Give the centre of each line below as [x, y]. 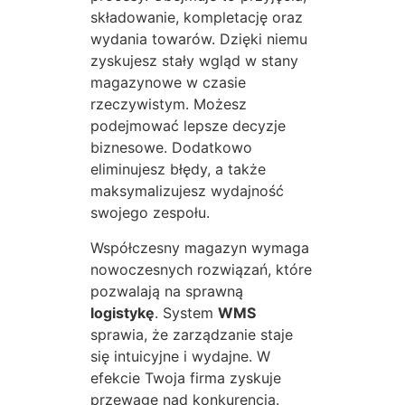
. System [186, 312]
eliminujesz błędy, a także [178, 170]
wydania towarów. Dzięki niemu [199, 39]
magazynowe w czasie [168, 83]
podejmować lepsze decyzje [188, 126]
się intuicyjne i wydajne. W [180, 356]
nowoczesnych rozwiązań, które [201, 269]
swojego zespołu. [150, 213]
